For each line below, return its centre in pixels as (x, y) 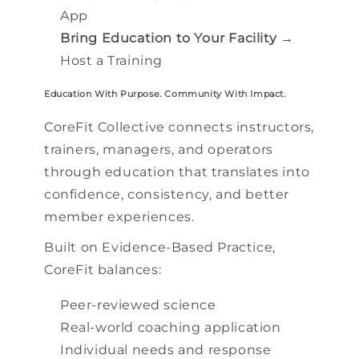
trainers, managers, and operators (159, 149)
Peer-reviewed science (138, 305)
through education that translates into (177, 171)
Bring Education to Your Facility (169, 38)
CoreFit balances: (103, 269)
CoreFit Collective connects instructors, (179, 127)
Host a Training (111, 60)
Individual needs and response (166, 349)
